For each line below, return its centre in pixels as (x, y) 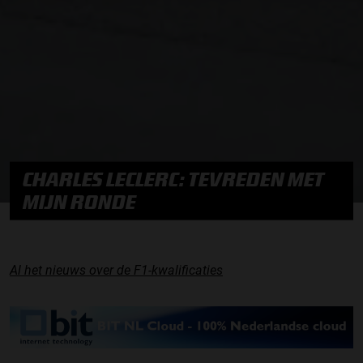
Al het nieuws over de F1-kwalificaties (116, 270)
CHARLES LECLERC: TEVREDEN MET (173, 179)
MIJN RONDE (79, 202)
